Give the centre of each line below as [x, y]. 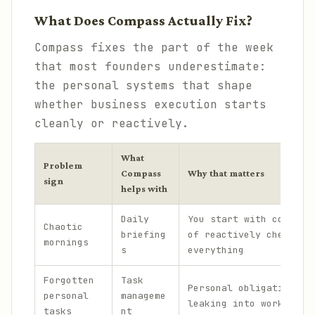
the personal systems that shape [143, 85]
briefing [143, 234]
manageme [143, 296]
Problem [63, 166]
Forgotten [69, 280]
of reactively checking [250, 234]
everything [216, 250]
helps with [144, 189]
